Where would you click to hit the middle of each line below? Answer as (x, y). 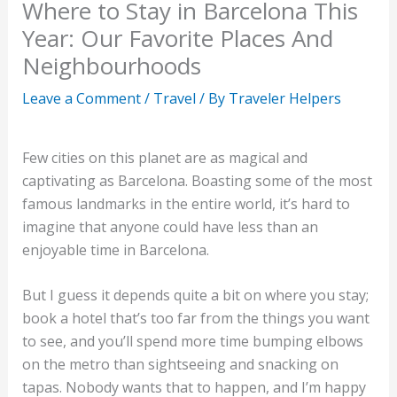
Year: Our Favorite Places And (177, 39)
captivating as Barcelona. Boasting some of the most (197, 180)
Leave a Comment (81, 99)
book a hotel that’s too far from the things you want (195, 319)
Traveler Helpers (284, 99)
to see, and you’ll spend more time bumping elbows (192, 342)
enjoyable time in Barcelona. (117, 249)
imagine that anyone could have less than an (170, 226)
